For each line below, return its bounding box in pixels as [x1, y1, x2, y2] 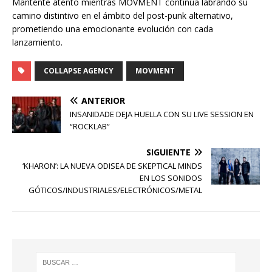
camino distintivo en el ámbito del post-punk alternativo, [12, 10, 233, 22]
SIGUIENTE [146, 146, 191, 158]
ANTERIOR [81, 95, 125, 107]
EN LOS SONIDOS [140, 172, 202, 184]
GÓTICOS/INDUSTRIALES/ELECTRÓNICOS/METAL [29, 185, 202, 196]
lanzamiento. [12, 36, 63, 49]
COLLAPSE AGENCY [44, 66, 114, 76]
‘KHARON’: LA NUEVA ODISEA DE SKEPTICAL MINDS [22, 160, 202, 172]
